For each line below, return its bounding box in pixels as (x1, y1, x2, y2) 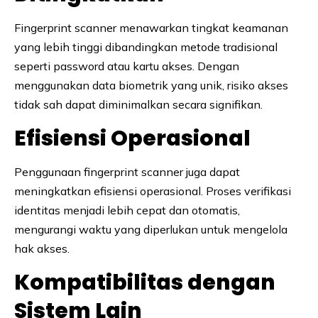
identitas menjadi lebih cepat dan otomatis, (14, 202, 240, 217)
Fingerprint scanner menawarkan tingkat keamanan (14, 20, 288, 35)
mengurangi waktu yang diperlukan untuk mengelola (14, 221, 287, 236)
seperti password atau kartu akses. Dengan (14, 58, 239, 73)
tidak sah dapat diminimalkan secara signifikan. (14, 97, 263, 111)
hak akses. (14, 241, 70, 256)
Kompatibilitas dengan (14, 267, 275, 297)
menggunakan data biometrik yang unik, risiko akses (14, 77, 288, 92)
